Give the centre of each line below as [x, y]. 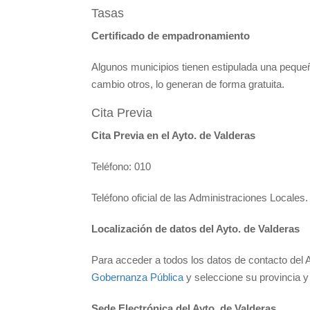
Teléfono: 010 [121, 166]
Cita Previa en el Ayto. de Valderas [173, 135]
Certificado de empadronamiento [171, 35]
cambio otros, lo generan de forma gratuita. [188, 84]
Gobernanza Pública [137, 277]
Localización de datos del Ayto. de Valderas [195, 228]
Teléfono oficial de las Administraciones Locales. [200, 197]
